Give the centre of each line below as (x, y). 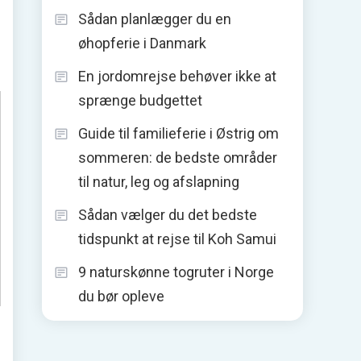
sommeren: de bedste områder (178, 157)
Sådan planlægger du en (155, 19)
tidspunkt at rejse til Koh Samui (177, 239)
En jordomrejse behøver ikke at (177, 76)
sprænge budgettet (140, 100)
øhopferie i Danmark (142, 43)
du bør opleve (121, 296)
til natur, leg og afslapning (159, 181)
